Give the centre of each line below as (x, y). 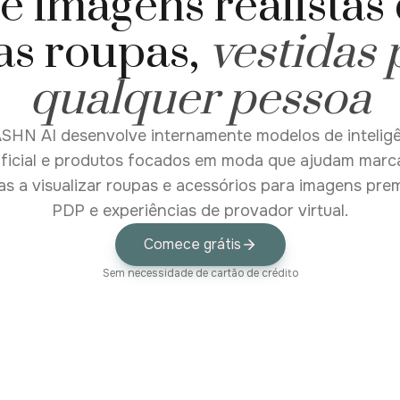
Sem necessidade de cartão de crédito (200, 273)
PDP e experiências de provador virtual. (200, 211)
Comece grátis (192, 244)
